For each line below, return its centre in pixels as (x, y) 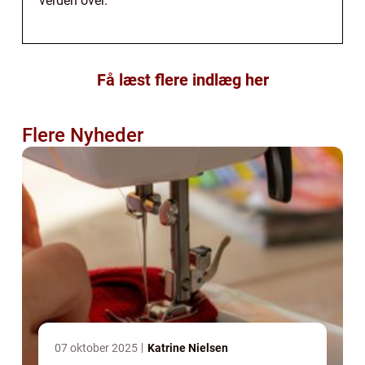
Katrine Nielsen (188, 347)
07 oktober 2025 (97, 347)
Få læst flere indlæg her (182, 79)
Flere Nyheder (83, 135)
